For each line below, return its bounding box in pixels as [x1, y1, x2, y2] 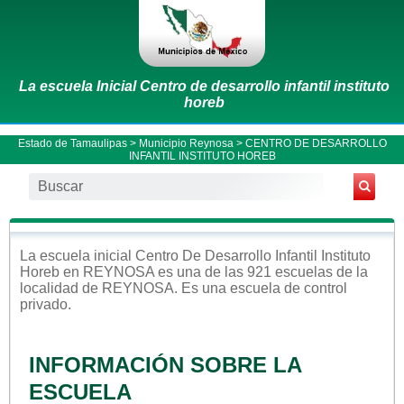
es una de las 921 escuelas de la [154, 263, 368, 280]
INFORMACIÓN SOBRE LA [29, 352, 301, 377]
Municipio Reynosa [138, 136, 234, 150]
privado [20, 296, 68, 312]
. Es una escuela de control [174, 280, 347, 296]
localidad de [20, 280, 102, 296]
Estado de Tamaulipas [17, 136, 127, 150]
